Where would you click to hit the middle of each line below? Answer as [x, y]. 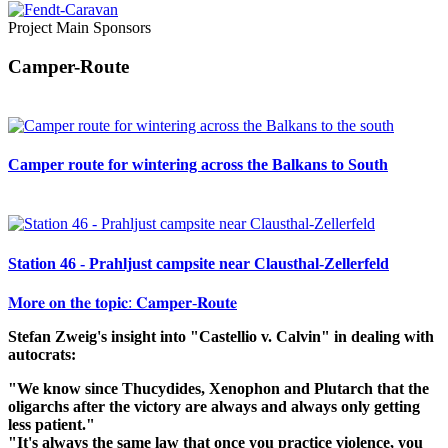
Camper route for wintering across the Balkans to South [198, 165]
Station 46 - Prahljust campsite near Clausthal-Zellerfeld [198, 263]
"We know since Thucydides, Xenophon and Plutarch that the [218, 388]
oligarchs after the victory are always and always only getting [214, 406]
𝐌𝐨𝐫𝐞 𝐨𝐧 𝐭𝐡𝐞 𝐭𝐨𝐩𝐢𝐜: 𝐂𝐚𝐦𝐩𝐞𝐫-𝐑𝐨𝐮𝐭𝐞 [122, 302]
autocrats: [42, 354]
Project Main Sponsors [79, 28]
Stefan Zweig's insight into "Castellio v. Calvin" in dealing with [221, 336]
